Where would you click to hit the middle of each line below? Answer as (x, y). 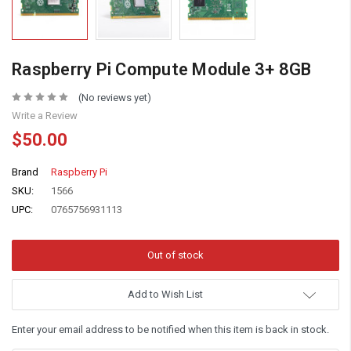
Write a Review (45, 115)
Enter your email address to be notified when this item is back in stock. (170, 329)
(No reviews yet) (114, 97)
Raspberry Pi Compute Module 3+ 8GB (162, 69)
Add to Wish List (165, 294)
